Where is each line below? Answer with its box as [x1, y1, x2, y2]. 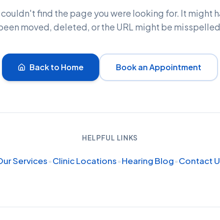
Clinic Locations [52, 155, 117, 166]
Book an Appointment [116, 62, 201, 72]
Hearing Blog [121, 155, 174, 166]
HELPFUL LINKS [82, 133, 138, 142]
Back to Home [29, 62, 83, 72]
